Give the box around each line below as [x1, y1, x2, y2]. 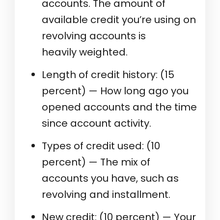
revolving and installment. [42, 188, 170, 202]
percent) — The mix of [42, 155, 150, 169]
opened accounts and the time [42, 100, 197, 114]
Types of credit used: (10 [42, 139, 160, 153]
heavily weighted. [42, 45, 128, 59]
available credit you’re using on [42, 13, 196, 27]
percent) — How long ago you [42, 84, 189, 98]
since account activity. [42, 116, 151, 131]
